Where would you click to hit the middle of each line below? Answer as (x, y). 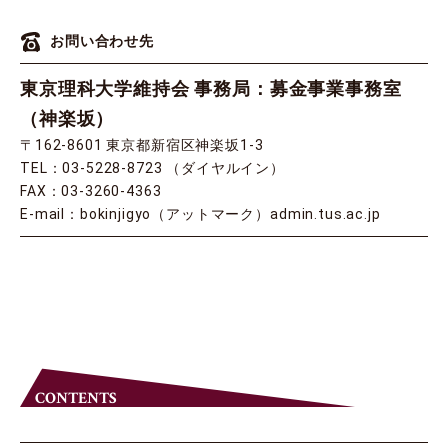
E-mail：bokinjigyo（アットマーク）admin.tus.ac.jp (200, 214)
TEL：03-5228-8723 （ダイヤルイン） (152, 168)
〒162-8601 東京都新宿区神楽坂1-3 (142, 145)
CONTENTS (76, 399)
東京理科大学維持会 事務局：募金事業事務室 (211, 89)
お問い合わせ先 (102, 41)
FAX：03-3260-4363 (91, 191)
